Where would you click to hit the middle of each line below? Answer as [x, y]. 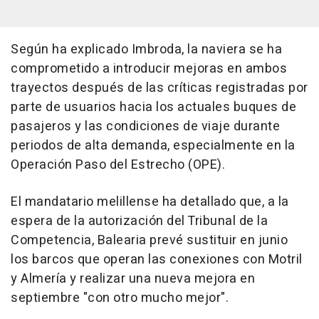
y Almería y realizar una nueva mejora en [133, 279]
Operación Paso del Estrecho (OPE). [118, 165]
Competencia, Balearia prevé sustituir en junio [149, 241]
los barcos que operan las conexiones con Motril [157, 260]
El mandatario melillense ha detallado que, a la [150, 202]
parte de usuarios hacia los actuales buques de [153, 108]
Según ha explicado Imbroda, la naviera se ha [146, 50]
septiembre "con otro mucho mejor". [120, 298]
